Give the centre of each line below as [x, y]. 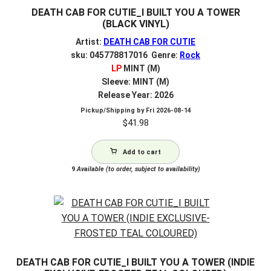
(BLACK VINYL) [135, 24]
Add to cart [142, 152]
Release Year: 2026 [135, 95]
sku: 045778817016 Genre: [125, 55]
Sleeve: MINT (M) [135, 81]
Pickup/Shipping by [113, 110]
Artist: [90, 41]
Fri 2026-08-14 [168, 110]
